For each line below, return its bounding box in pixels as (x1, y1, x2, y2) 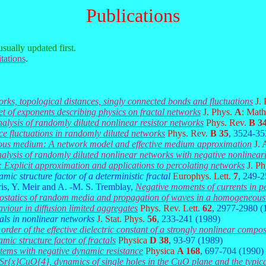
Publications (86, 5, 180, 26)
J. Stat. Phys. (97, 214, 147, 224)
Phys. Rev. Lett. (140, 203, 202, 213)
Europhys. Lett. (173, 171, 233, 181)
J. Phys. (203, 107, 235, 117)
